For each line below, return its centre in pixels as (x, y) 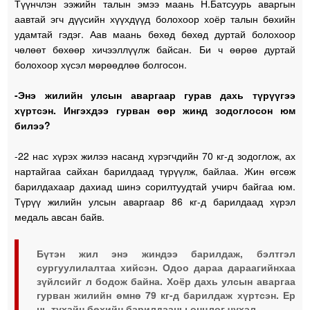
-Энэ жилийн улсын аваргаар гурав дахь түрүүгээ (155, 94)
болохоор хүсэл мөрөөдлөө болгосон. (101, 64)
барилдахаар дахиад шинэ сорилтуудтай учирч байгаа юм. (155, 186)
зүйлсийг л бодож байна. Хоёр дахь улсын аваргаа (166, 281)
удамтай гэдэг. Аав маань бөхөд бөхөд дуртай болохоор (155, 34)
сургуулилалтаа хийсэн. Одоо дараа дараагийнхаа (166, 267)
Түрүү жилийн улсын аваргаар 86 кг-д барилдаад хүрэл (155, 201)
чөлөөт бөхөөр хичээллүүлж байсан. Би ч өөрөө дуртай (155, 49)
